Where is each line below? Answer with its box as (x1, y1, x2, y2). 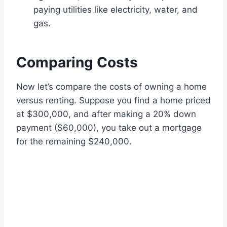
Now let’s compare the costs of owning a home (16, 82, 207, 92)
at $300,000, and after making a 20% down (16, 109, 196, 120)
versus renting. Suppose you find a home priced (16, 95, 211, 106)
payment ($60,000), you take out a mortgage (16, 123, 202, 133)
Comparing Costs (16, 54, 138, 71)
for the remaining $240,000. (16, 136, 132, 147)
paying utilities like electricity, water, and (33, 5, 198, 15)
